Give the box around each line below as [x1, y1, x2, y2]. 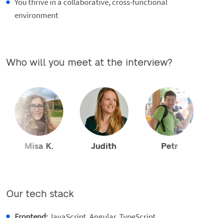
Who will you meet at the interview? [6, 58, 172, 68]
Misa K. [24, 142, 54, 151]
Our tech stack [6, 189, 74, 199]
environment [14, 10, 58, 21]
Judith [91, 142, 117, 151]
